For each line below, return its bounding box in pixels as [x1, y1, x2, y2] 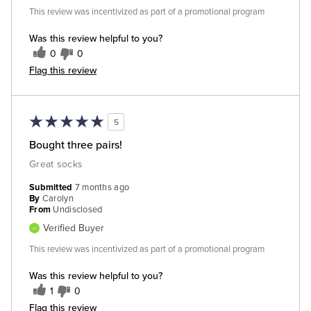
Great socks [29, 158, 83, 170]
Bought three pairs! [29, 137, 122, 152]
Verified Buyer [43, 222, 104, 234]
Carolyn [42, 193, 74, 204]
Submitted [29, 182, 75, 193]
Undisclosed [53, 204, 103, 215]
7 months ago [74, 182, 130, 193]
